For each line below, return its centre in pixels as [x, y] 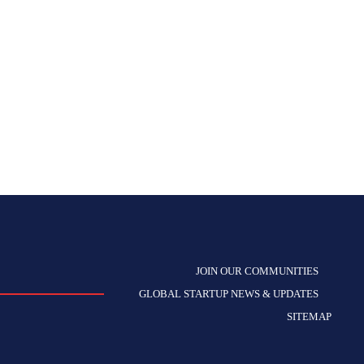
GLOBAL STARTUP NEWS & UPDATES [229, 294]
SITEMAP [309, 316]
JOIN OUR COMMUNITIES [257, 271]
